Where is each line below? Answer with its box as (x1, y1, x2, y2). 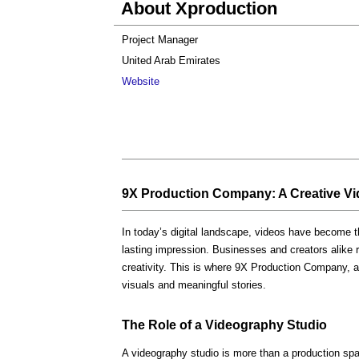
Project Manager (122, 34, 198, 46)
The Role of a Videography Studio (122, 317, 327, 332)
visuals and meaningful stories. (122, 278, 266, 291)
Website (122, 75, 159, 87)
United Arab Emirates (122, 54, 220, 67)
